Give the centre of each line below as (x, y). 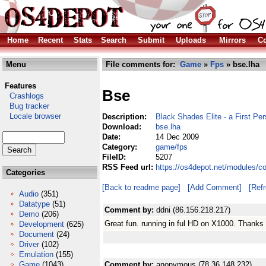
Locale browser (32, 116)
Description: (126, 117)
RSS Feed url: (129, 167)
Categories (24, 172)
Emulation (36, 254)
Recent (50, 40)
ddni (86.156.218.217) (193, 210)
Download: (123, 127)
